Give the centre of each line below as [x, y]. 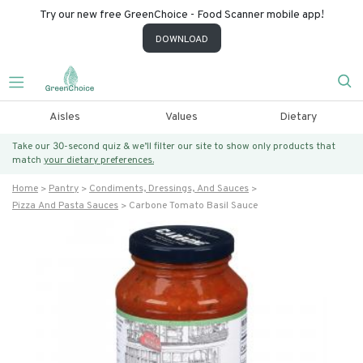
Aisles [64, 117]
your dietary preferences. [99, 160]
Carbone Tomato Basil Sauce [193, 206]
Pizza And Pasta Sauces [65, 206]
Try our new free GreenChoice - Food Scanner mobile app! [181, 15]
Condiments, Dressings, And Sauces [169, 189]
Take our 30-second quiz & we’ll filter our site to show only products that [174, 147]
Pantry [64, 189]
